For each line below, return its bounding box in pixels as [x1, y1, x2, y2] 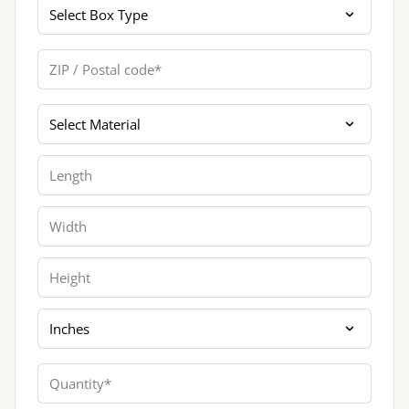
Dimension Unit [37, 308, 144, 329]
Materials [37, 103, 100, 124]
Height [37, 257, 82, 278]
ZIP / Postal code [37, 48, 151, 69]
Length [37, 154, 84, 175]
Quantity [37, 362, 96, 383]
